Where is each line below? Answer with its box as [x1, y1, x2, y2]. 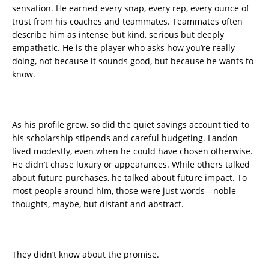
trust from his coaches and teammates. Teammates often [12, 16, 243, 28]
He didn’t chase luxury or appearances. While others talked [12, 159, 250, 171]
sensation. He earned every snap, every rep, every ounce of [12, 2, 249, 14]
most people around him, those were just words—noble [12, 185, 236, 197]
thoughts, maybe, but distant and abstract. [12, 198, 184, 210]
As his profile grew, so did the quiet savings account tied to [12, 119, 249, 131]
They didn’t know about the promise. [12, 249, 159, 261]
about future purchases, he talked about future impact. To [12, 172, 247, 184]
